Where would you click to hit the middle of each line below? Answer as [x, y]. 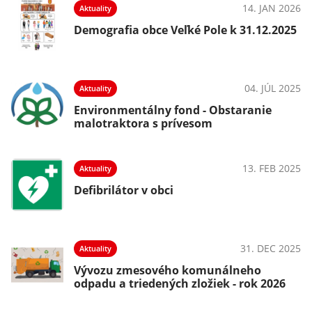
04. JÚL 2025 [273, 88]
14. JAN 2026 [272, 8]
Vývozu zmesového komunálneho [167, 270]
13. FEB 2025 [272, 168]
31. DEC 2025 [271, 248]
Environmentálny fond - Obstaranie [173, 110]
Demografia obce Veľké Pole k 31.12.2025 [185, 30]
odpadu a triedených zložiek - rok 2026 [180, 283]
